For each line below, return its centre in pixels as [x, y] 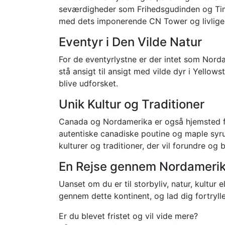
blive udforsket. [88, 83]
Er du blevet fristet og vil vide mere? [128, 216]
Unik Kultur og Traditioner [132, 104]
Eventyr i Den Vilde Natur [130, 42]
